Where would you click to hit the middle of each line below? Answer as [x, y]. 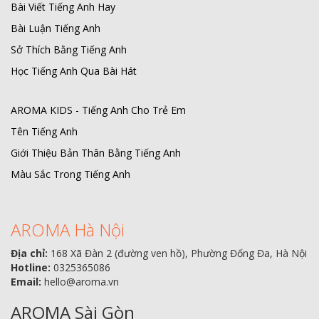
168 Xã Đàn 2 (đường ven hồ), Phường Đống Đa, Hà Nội [177, 253]
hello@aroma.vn [80, 282]
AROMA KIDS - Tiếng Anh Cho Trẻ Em [98, 110]
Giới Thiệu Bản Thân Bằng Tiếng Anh [96, 153]
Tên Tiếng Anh [44, 131]
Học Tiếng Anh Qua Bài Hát [74, 71]
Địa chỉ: [29, 253]
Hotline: [31, 267]
